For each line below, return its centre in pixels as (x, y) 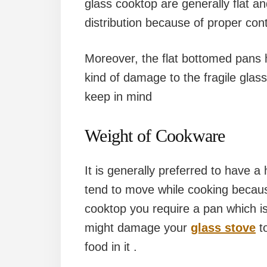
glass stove (223, 227)
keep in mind (118, 96)
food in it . (111, 246)
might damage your (138, 227)
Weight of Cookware (155, 135)
